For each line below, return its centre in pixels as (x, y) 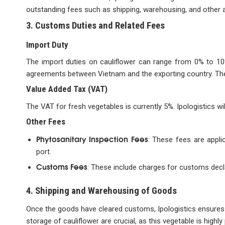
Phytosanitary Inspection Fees (92, 139)
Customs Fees (62, 166)
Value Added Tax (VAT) (67, 89)
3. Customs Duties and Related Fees (95, 26)
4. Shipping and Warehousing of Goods (101, 191)
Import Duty (47, 44)
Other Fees (46, 121)
